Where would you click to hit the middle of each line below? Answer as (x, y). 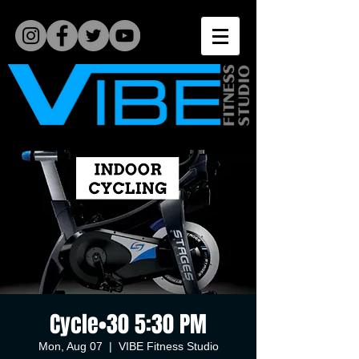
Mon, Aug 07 (70, 346)
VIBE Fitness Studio (168, 346)
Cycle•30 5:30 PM (128, 324)
